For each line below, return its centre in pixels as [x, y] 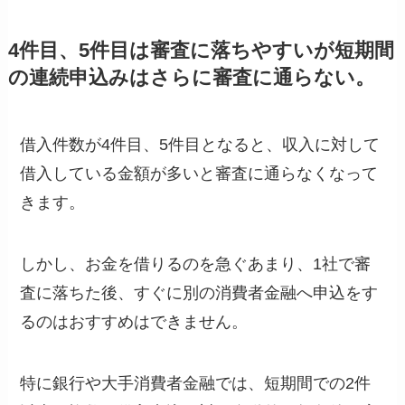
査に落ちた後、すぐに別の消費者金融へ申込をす [199, 292]
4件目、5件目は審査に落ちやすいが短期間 [201, 51]
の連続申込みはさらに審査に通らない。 [191, 78]
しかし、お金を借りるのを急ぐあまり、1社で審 [196, 264]
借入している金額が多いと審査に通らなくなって [199, 174]
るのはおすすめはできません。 [134, 321]
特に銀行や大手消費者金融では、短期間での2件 [196, 383]
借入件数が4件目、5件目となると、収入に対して [200, 145]
